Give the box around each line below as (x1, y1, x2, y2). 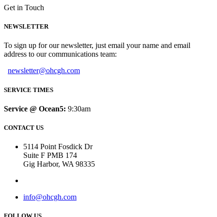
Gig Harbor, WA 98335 (23, 160, 95, 169)
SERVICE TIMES (4, 86, 53, 93)
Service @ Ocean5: (4, 104, 66, 113)
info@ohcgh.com (23, 193, 77, 201)
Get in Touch (4, 3, 44, 12)
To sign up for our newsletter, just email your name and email (4, 41, 190, 50)
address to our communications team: (4, 50, 117, 59)
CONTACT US (4, 124, 44, 131)
